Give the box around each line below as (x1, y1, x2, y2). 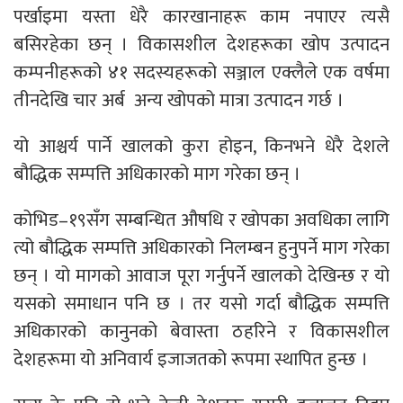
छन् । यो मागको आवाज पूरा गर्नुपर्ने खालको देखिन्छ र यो (13, 259, 390, 291)
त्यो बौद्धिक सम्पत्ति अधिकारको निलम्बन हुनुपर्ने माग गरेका (13, 231, 390, 264)
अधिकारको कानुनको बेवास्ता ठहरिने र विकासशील (13, 315, 390, 347)
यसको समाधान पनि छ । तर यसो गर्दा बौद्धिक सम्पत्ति (13, 287, 390, 319)
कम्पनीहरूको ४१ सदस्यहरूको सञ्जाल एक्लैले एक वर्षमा (13, 56, 390, 88)
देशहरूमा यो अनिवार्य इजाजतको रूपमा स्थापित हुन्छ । (13, 343, 368, 375)
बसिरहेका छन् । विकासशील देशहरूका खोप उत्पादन (13, 28, 390, 60)
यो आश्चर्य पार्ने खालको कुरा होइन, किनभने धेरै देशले (13, 130, 390, 162)
